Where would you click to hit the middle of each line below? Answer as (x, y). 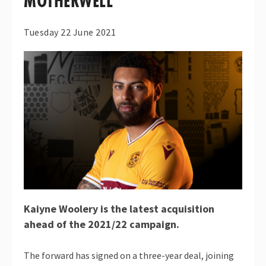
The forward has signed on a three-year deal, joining (129, 256)
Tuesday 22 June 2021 (70, 32)
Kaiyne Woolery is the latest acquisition (119, 209)
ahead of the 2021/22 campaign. (102, 224)
